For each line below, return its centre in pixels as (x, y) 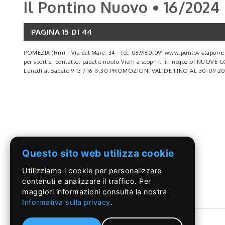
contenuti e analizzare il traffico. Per (87, 181)
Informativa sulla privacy (66, 202)
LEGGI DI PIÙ (59, 147)
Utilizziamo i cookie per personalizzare (92, 171)
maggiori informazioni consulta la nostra (94, 192)
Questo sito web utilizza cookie (98, 153)
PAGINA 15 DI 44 (62, 32)
